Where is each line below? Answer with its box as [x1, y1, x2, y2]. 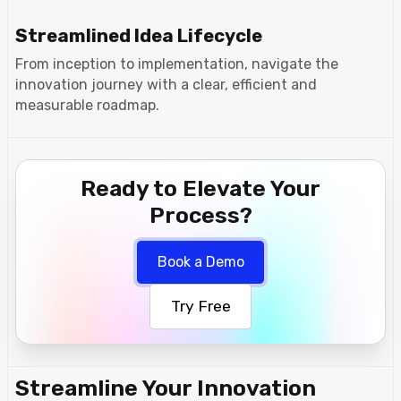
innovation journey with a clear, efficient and [15, 75, 317, 93]
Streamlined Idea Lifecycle [15, 24, 262, 47]
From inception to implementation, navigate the [15, 55, 338, 73]
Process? [149, 200, 252, 228]
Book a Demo [157, 252, 244, 270]
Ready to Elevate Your [81, 174, 320, 201]
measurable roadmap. [15, 96, 159, 114]
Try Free [170, 296, 231, 315]
